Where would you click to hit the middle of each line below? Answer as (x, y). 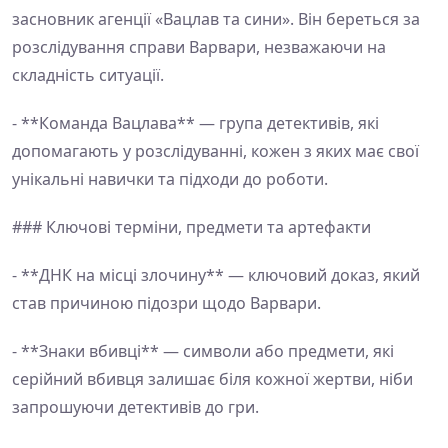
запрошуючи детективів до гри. (135, 407)
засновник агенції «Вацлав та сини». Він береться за (216, 19)
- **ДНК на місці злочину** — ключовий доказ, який (216, 275)
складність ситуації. (88, 75)
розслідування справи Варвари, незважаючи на (199, 47)
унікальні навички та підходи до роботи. (170, 179)
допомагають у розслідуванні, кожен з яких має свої (215, 151)
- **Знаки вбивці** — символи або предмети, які (203, 351)
